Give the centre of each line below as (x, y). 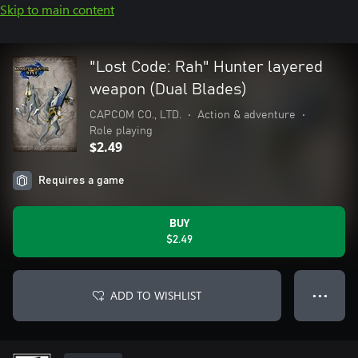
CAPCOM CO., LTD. (135, 115)
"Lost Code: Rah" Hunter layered (206, 67)
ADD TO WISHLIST (156, 295)
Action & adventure (247, 115)
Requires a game (82, 181)
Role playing (121, 131)
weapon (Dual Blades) (168, 89)
